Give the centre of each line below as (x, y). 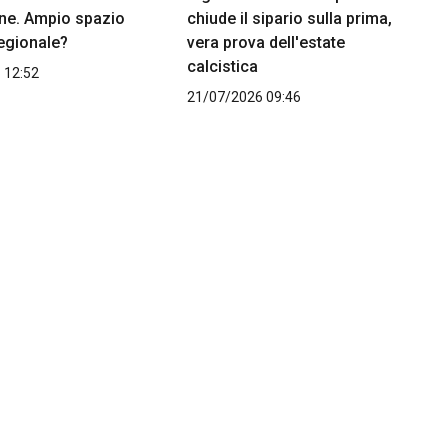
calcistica (222, 67)
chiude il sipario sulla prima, (289, 19)
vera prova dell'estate (265, 43)
